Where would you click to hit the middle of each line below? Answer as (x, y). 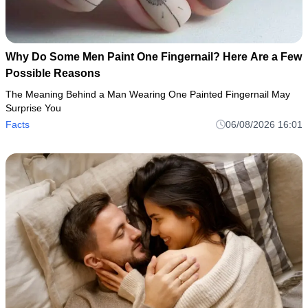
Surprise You (33, 108)
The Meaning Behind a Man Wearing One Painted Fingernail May (148, 95)
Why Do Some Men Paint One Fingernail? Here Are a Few (154, 57)
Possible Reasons (53, 74)
